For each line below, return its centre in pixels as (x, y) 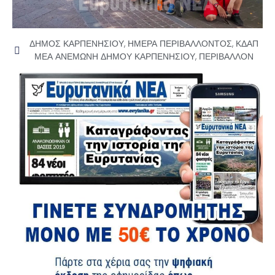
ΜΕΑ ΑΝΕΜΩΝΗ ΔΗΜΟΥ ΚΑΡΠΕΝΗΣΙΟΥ (115, 57)
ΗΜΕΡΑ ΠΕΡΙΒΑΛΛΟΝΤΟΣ (180, 44)
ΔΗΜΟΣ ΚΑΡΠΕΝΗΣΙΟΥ (77, 44)
